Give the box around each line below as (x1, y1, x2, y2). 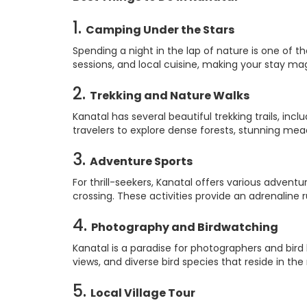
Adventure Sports (90, 153, 193, 170)
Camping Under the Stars (86, 22, 234, 38)
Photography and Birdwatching (91, 219, 278, 236)
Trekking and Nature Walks (90, 88, 249, 104)
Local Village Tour (90, 285, 195, 302)
